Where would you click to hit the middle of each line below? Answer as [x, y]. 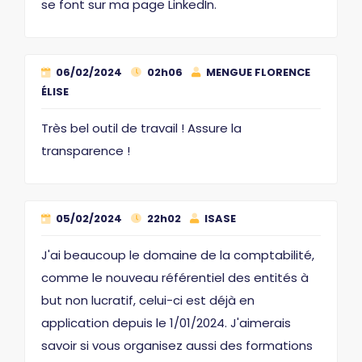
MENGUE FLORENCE [257, 72]
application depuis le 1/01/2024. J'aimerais [166, 323]
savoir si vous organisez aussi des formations [177, 345]
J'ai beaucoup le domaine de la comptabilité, [178, 255]
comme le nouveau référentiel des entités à [175, 278]
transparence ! [86, 151]
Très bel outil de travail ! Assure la [141, 128]
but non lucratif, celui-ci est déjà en [148, 300]
